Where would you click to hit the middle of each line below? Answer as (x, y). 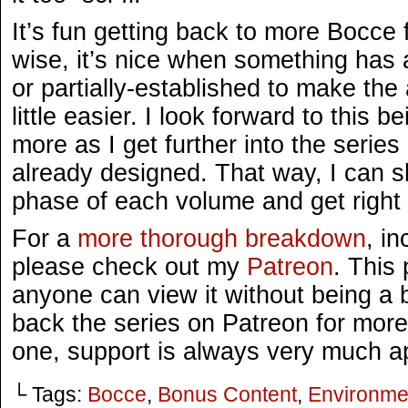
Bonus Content (227, 394)
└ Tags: (50, 394)
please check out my (129, 267)
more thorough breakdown (222, 239)
